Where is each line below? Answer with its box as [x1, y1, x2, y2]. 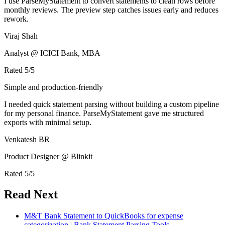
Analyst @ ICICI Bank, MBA [4, 48, 100, 57]
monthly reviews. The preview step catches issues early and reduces [4, 5, 218, 14]
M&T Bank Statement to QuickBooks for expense [24, 211, 183, 220]
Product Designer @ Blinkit [4, 152, 92, 161]
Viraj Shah [4, 31, 38, 40]
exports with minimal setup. [4, 118, 91, 127]
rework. [4, 14, 29, 23]
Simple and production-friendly [4, 82, 103, 91]
